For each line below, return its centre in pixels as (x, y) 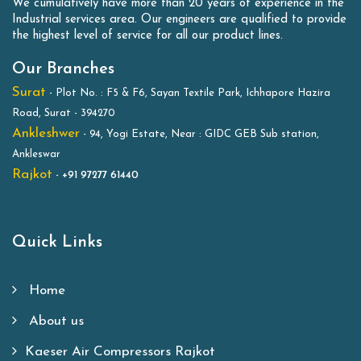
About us (54, 321)
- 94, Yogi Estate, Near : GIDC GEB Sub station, (199, 134)
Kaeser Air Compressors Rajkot (120, 351)
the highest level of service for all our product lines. (147, 35)
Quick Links (57, 242)
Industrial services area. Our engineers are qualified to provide (179, 19)
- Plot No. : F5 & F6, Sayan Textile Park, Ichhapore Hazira (188, 93)
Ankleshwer (46, 133)
